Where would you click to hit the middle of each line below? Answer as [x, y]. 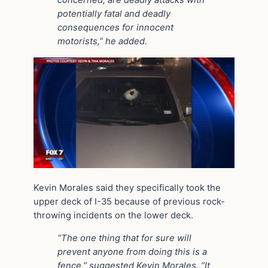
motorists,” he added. [102, 42]
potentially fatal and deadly [114, 14]
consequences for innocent [115, 28]
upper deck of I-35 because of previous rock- [129, 202]
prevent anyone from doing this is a [132, 252]
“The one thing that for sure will [124, 238]
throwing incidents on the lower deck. [113, 216]
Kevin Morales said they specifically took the [127, 188]
